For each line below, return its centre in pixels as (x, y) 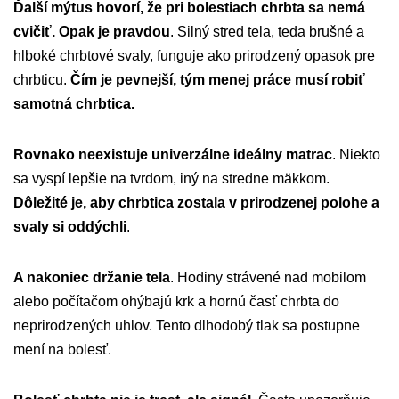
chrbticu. (40, 80)
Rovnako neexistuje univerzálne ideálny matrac (173, 155)
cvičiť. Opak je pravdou (92, 32)
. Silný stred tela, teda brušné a (267, 32)
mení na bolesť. (62, 350)
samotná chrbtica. (74, 104)
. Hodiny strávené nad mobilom (268, 278)
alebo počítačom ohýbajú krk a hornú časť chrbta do (176, 302)
